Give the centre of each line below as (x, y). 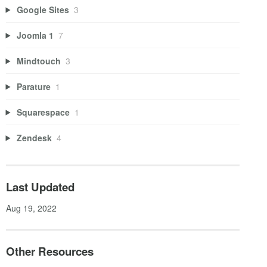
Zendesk (35, 137)
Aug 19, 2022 (31, 208)
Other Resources (49, 252)
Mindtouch (39, 60)
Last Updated (40, 187)
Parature (34, 86)
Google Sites (43, 9)
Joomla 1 (35, 35)
